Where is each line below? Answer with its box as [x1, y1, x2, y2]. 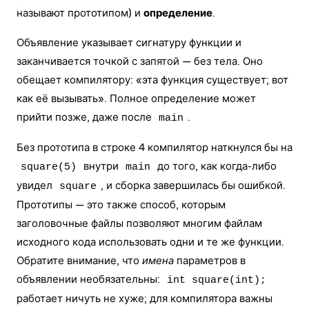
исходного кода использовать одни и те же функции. [17, 236, 284, 248]
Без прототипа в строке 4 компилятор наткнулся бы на [17, 141, 292, 154]
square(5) [21, 161, 77, 173]
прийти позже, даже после [17, 111, 154, 123]
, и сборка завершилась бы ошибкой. [101, 179, 286, 192]
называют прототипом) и [17, 7, 143, 19]
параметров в [174, 255, 246, 267]
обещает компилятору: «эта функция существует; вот [17, 74, 288, 86]
